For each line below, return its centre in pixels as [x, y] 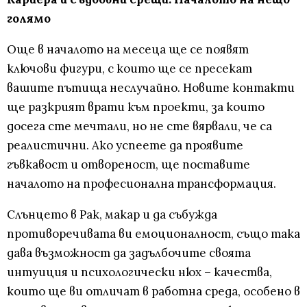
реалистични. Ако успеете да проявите [125, 146]
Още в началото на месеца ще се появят [128, 50]
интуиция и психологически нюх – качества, [139, 272]
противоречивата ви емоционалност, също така [153, 234]
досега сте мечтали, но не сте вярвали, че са [139, 126]
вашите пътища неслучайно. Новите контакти [151, 88]
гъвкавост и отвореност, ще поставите [128, 165]
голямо [29, 19]
